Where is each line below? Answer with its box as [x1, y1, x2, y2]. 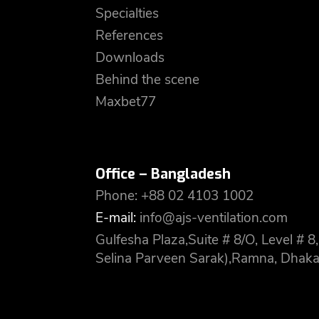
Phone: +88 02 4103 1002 [95, 187, 253, 205]
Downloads [95, 48, 164, 67]
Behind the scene [95, 70, 199, 89]
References [95, 26, 163, 45]
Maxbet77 [95, 93, 156, 111]
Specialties [95, 4, 159, 23]
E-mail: [95, 209, 140, 227]
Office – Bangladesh [95, 164, 231, 184]
